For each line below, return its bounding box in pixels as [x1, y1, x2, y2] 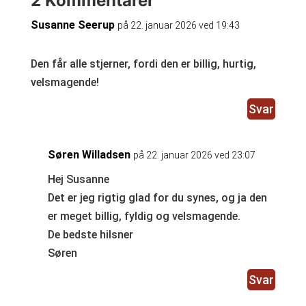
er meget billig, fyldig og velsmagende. [47, 209, 240, 223]
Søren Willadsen [47, 148, 130, 161]
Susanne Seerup [30, 18, 115, 31]
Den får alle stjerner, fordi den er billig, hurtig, [30, 57, 256, 70]
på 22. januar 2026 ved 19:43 [117, 19, 240, 31]
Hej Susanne [47, 172, 109, 186]
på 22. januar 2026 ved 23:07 [133, 149, 255, 161]
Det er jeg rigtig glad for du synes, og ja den [47, 191, 267, 204]
